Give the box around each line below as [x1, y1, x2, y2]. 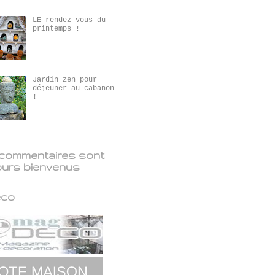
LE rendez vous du [32, 15, 106, 25]
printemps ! [32, 24, 80, 33]
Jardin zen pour [32, 76, 97, 85]
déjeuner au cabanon [32, 84, 114, 93]
